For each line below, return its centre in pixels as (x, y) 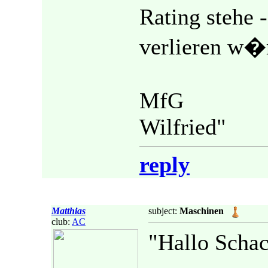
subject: (164, 211)
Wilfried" (183, 127)
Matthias (68, 211)
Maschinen (202, 211)
